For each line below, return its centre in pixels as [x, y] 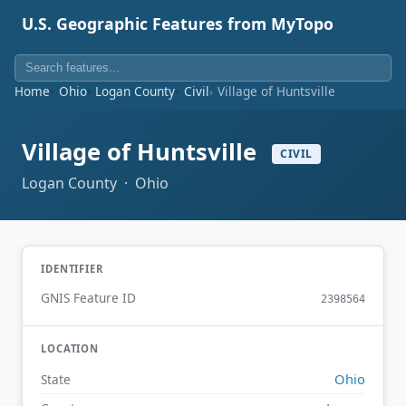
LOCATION [70, 349]
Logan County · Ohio [95, 183]
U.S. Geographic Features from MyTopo [178, 24]
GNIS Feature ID [88, 298]
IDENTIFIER [72, 268]
